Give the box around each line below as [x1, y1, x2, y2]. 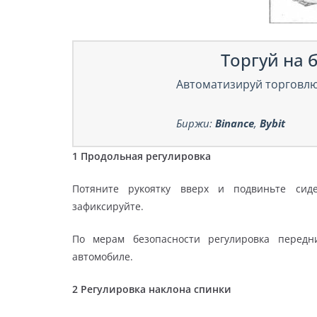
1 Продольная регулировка [72, 149, 211, 163]
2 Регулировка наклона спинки [72, 282, 231, 296]
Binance [215, 115, 254, 130]
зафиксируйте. [72, 199, 144, 213]
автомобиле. [72, 249, 133, 263]
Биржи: [176, 115, 215, 130]
